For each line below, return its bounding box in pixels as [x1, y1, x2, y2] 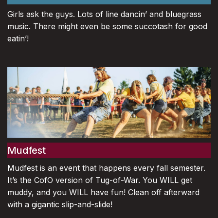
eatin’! [7, 33, 29, 43]
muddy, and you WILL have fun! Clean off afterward [7, 187, 200, 197]
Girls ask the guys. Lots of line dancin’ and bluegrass [7, 9, 201, 19]
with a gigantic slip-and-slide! [7, 199, 112, 209]
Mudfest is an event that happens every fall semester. [7, 163, 205, 173]
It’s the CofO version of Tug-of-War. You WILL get [7, 175, 192, 185]
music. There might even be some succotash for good [7, 21, 207, 31]
